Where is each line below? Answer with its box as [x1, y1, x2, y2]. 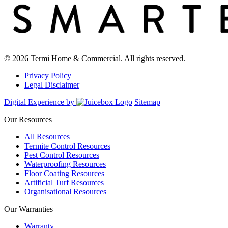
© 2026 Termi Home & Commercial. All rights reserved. [4, 53, 185, 63]
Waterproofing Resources [24, 159, 106, 168]
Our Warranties [4, 204, 53, 213]
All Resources [24, 132, 70, 141]
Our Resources [4, 115, 52, 124]
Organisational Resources [24, 187, 106, 196]
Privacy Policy [24, 71, 71, 80]
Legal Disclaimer [24, 80, 79, 89]
